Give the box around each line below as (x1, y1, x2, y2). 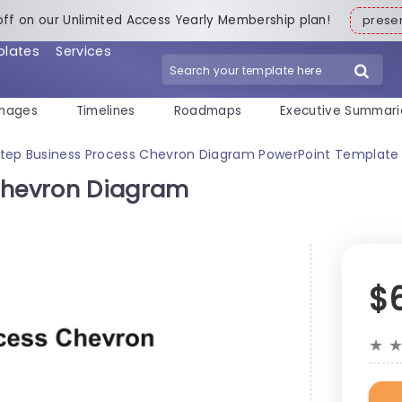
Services (56, 41, 111, 60)
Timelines (75, 102, 135, 120)
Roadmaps (173, 102, 242, 120)
